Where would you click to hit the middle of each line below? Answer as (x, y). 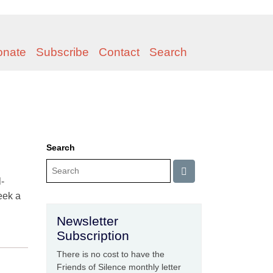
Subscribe (62, 52)
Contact (119, 52)
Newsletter (87, 221)
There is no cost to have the (111, 254)
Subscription (93, 236)
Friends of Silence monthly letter (119, 267)
